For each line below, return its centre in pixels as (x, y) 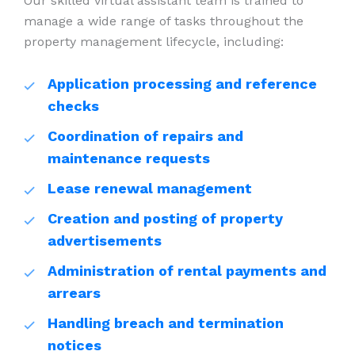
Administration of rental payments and (187, 270)
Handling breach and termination (166, 323)
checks (73, 105)
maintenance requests (129, 158)
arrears (74, 292)
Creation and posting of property (165, 218)
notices (74, 345)
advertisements (105, 240)
